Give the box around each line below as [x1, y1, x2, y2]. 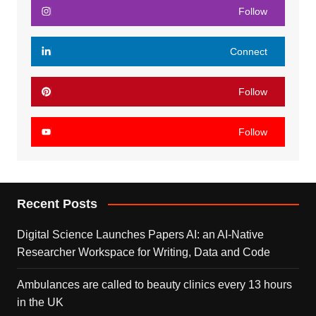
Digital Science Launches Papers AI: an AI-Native [16, 228, 264, 241]
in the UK [16, 296, 63, 308]
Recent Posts [16, 196, 97, 211]
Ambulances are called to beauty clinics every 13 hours [16, 278, 292, 291]
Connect [230, 45, 268, 57]
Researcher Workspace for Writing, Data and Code [16, 245, 270, 258]
